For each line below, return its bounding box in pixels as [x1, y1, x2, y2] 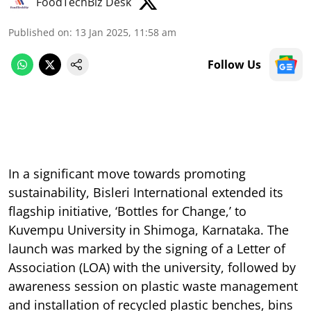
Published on [8, 25, 69, 39]
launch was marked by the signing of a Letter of [8, 239, 285, 257]
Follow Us [208, 56, 261, 72]
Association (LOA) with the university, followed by [8, 258, 296, 276]
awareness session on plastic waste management [8, 277, 298, 294]
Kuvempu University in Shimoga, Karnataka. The [8, 221, 289, 238]
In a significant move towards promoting [8, 165, 246, 182]
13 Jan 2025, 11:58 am [75, 25, 176, 39]
